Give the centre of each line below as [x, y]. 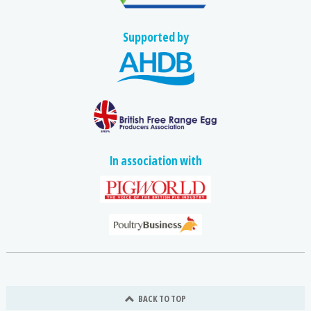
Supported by [155, 36]
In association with [155, 160]
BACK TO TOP [162, 298]
